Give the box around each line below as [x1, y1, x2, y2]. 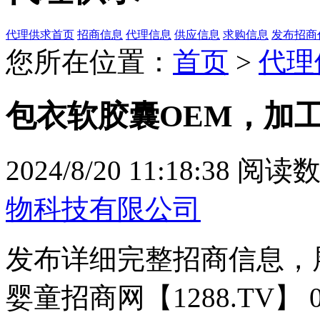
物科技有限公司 [6, 193, 201, 224]
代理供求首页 [6, 28, 74, 41]
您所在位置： [6, 46, 173, 77]
